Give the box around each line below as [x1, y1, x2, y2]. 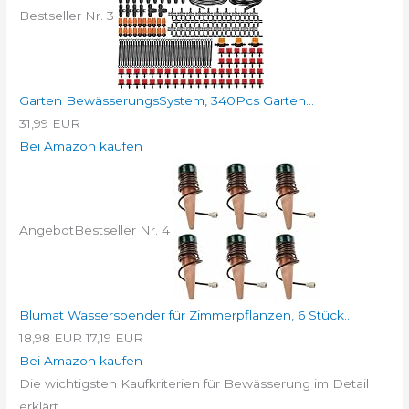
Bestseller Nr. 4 [74, 222, 171, 237]
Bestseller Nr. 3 [19, 7, 115, 23]
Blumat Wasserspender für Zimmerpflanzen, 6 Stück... [19, 308, 353, 323]
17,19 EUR [86, 330, 144, 346]
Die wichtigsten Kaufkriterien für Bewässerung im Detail [19, 376, 370, 392]
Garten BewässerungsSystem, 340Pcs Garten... [19, 93, 315, 109]
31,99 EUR [19, 116, 81, 131]
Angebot [19, 222, 75, 237]
